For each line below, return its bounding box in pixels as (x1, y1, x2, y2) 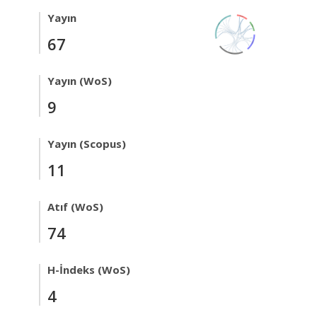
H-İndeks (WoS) (47, 262, 130, 277)
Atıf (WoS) (47, 199, 103, 214)
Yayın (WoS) (47, 73, 112, 88)
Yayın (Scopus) (47, 136, 126, 151)
